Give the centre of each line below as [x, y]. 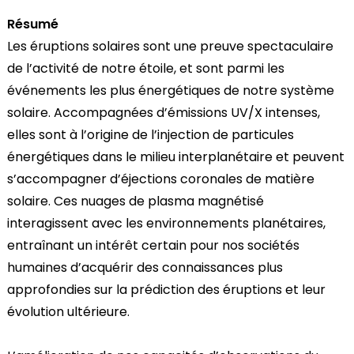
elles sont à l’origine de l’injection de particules [150, 135]
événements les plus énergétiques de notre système [170, 90]
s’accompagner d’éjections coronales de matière [160, 179]
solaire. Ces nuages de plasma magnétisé [135, 201]
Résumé [32, 24]
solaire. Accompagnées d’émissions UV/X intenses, [163, 113]
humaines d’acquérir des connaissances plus [145, 267]
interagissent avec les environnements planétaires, [166, 223]
